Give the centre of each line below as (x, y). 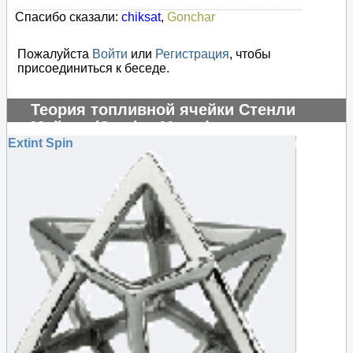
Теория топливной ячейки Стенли (163, 110)
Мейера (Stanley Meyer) (121, 127)
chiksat (141, 17)
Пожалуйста (55, 54)
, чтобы (250, 54)
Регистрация (192, 54)
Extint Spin (41, 143)
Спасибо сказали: (68, 17)
